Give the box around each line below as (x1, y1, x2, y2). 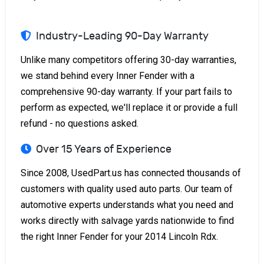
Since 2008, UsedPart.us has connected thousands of (21, 167, 241, 179)
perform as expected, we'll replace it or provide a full (21, 101, 237, 113)
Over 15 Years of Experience (36, 143, 171, 156)
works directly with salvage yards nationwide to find (21, 214, 234, 226)
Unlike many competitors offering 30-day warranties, (21, 54, 236, 65)
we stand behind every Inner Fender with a (21, 70, 194, 81)
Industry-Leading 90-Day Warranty (36, 29, 209, 42)
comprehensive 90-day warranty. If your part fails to (21, 85, 232, 97)
